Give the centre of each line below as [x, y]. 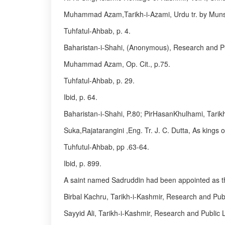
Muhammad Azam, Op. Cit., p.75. [117, 64]
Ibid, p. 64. [81, 97]
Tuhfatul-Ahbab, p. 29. [99, 80]
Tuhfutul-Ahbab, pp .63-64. [106, 147]
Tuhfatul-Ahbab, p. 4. [97, 31]
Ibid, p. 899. [83, 163]
